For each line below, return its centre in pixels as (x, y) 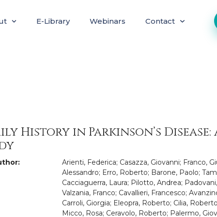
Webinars (108, 21)
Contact (160, 21)
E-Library (53, 21)
